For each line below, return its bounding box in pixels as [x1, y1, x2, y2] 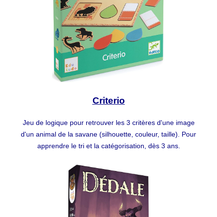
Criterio [92, 95, 125, 106]
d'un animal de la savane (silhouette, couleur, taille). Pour [21, 130, 196, 139]
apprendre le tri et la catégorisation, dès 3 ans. [37, 142, 180, 150]
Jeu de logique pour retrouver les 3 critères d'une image [22, 119, 195, 127]
